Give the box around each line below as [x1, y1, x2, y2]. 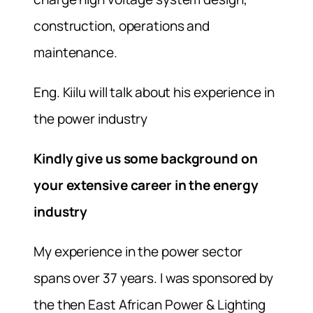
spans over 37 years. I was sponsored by [34, 269, 274, 288]
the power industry [34, 109, 148, 128]
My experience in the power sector [34, 242, 242, 261]
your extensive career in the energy [34, 175, 259, 194]
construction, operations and [34, 16, 210, 35]
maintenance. [34, 43, 117, 61]
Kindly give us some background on [34, 149, 258, 168]
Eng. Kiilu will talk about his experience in [34, 82, 275, 101]
